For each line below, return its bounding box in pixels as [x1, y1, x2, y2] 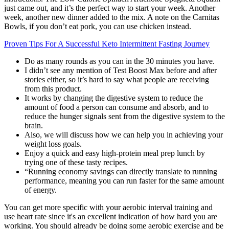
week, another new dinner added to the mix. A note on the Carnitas [4, 12, 219, 21]
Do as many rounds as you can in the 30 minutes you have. [25, 56, 215, 65]
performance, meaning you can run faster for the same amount [25, 176, 224, 185]
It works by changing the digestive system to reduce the [25, 93, 203, 102]
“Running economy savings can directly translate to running [25, 167, 217, 176]
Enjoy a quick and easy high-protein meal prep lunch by [25, 148, 205, 157]
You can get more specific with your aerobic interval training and [4, 202, 213, 212]
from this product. [25, 84, 82, 93]
